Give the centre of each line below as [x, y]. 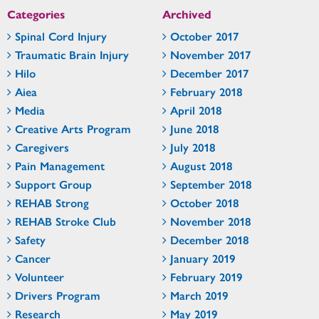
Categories [36, 14]
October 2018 [204, 202]
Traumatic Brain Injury [72, 54]
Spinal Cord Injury [61, 36]
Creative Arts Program [73, 128]
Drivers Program [58, 295]
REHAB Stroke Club [66, 221]
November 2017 [210, 54]
